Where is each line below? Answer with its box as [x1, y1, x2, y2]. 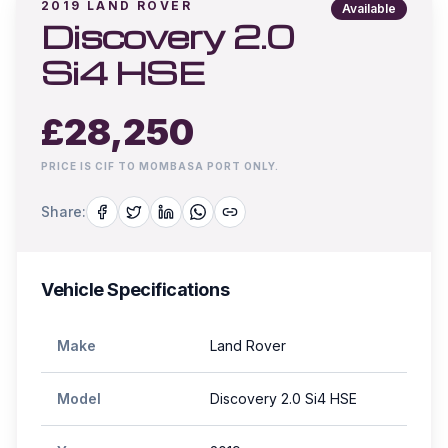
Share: [41, 203, 86, 220]
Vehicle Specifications [41, 279, 230, 300]
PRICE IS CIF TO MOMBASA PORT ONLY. [41, 160, 279, 172]
